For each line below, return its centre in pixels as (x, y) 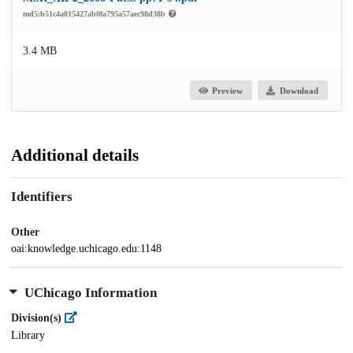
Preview (228, 90)
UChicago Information (90, 293)
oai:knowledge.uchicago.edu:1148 (86, 249)
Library (28, 335)
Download (299, 90)
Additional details (75, 156)
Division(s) (38, 318)
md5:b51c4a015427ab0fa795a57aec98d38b (95, 14)
